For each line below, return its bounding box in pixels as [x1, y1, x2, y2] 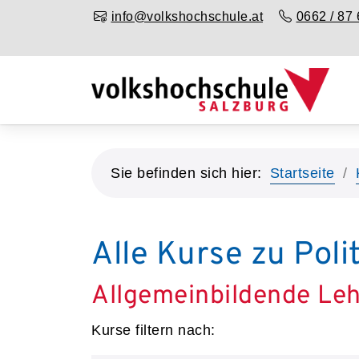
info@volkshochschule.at [111, 10, 263, 23]
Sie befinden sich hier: [111, 165, 262, 181]
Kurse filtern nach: [91, 322, 216, 338]
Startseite [269, 165, 335, 181]
